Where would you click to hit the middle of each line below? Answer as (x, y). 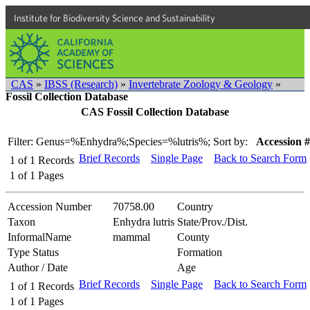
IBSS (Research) (81, 84)
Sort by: (230, 141)
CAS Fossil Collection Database (155, 112)
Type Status (33, 252)
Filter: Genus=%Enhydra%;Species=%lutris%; (109, 141)
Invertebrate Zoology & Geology (201, 84)
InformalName (39, 237)
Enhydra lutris (144, 221)
